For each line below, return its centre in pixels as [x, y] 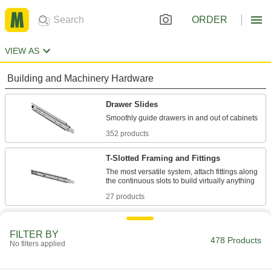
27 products [125, 197]
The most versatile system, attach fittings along [182, 172]
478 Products [236, 240]
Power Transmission [51, 222]
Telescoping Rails [139, 248]
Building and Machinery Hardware [80, 78]
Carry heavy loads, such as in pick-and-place [180, 262]
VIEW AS [22, 51]
